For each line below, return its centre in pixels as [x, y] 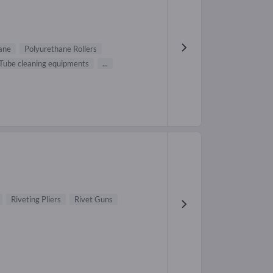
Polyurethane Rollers [61, 48]
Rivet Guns [94, 200]
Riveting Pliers [36, 200]
